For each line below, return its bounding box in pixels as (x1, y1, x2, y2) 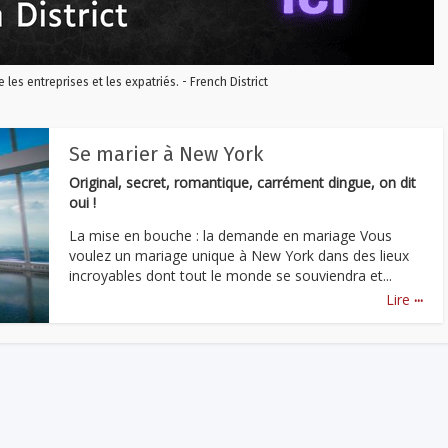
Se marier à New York (69, 142, 263, 166)
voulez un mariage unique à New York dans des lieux (69, 245, 409, 265)
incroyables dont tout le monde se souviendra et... (69, 265, 392, 285)
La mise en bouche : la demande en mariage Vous (69, 225, 392, 245)
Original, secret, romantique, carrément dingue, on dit (69, 173, 416, 192)
